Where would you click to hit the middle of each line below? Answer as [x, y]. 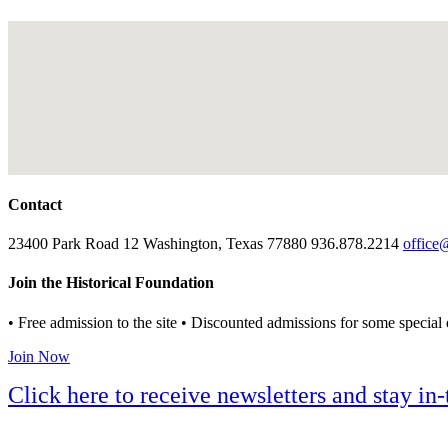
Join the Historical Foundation [111, 283]
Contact [35, 204]
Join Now [39, 356]
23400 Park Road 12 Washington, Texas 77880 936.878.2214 [205, 244]
